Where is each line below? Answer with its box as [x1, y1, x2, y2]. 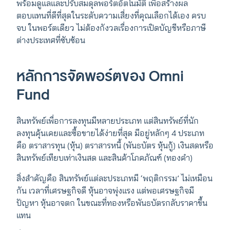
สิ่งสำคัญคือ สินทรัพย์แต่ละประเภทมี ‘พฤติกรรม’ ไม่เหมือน [16, 173, 213, 183]
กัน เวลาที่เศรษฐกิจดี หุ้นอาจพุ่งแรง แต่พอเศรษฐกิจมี [16, 185, 194, 196]
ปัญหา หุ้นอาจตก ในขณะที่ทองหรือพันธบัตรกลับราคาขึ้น [16, 198, 207, 208]
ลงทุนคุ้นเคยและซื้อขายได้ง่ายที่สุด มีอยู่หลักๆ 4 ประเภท [16, 128, 204, 138]
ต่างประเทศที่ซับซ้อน [16, 35, 85, 45]
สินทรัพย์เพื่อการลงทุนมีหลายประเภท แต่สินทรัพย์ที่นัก [16, 116, 199, 126]
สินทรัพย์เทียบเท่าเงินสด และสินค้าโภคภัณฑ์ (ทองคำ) [16, 152, 193, 163]
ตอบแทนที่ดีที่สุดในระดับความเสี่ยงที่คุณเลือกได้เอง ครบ [16, 10, 206, 21]
